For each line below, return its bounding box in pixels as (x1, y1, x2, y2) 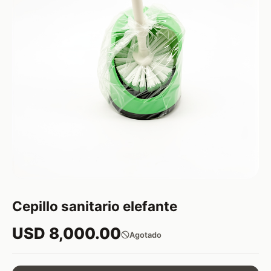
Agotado (129, 230, 162, 240)
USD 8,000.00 (12, 224, 121, 243)
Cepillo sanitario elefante (12, 198, 177, 214)
